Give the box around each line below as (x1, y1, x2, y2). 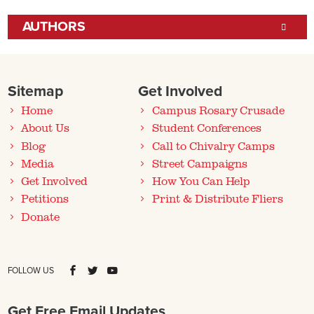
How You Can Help (152, 173, 251, 189)
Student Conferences (152, 120, 262, 136)
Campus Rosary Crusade (152, 102, 285, 118)
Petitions (21, 191, 69, 207)
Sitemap (7, 82, 63, 101)
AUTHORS (22, 18, 86, 36)
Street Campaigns (152, 155, 248, 171)
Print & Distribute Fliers (152, 191, 283, 207)
